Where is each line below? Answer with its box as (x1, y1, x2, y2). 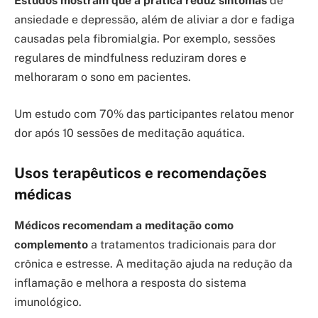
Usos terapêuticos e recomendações (14, 164, 267, 182)
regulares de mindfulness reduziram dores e (14, 51, 246, 65)
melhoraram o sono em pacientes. (14, 70, 191, 84)
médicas (14, 185, 72, 203)
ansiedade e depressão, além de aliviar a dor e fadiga (14, 13, 295, 27)
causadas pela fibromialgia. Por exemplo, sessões (14, 32, 275, 46)
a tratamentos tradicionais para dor (88, 238, 276, 252)
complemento (14, 238, 88, 252)
